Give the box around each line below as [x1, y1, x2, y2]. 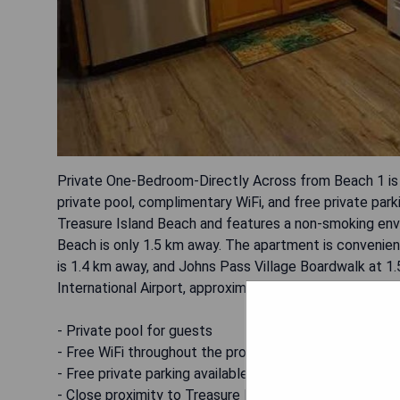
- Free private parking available [57, 365, 248, 382]
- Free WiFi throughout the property [57, 344, 280, 361]
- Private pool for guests [57, 322, 212, 339]
